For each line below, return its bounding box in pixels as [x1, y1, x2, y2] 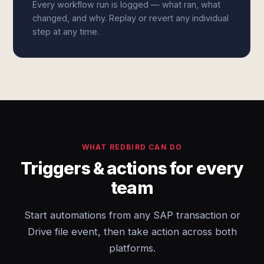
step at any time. [32, 27, 100, 37]
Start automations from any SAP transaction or [24, 209, 240, 221]
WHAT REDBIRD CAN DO [81, 143, 183, 151]
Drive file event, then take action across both [27, 226, 237, 237]
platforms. [108, 242, 156, 254]
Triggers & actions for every [20, 158, 244, 179]
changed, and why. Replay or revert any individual [32, 13, 229, 23]
